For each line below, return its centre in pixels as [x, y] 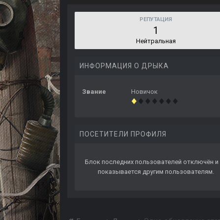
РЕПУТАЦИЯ [156, 20]
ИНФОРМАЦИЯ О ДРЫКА [124, 66]
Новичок [144, 92]
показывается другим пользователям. [156, 172]
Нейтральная [156, 41]
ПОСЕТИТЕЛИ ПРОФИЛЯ [123, 134]
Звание [94, 92]
